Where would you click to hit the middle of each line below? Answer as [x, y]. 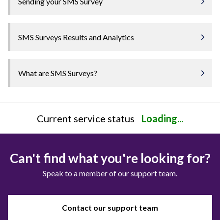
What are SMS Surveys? [58, 73]
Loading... [162, 118]
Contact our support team [110, 207]
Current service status [86, 118]
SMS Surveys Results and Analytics [76, 37]
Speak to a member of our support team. [110, 173]
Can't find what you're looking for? [110, 158]
